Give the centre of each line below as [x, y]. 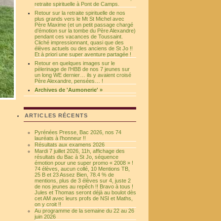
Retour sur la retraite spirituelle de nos [80, 13]
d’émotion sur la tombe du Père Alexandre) [85, 31]
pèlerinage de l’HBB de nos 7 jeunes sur [82, 69]
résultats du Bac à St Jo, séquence [76, 157]
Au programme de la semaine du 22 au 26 [84, 211]
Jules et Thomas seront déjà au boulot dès [85, 192]
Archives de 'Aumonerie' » [69, 90]
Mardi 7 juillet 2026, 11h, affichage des [80, 151]
